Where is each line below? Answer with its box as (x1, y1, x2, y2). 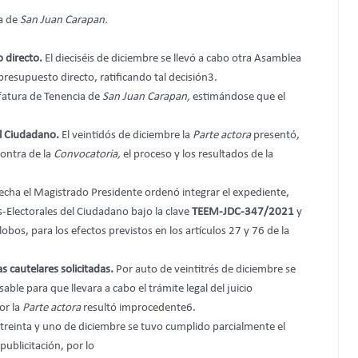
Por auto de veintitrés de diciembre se (115, 263, 296, 276)
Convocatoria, (53, 148, 123, 161)
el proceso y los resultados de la (122, 148, 273, 161)
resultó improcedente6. (82, 301, 196, 314)
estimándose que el (192, 90, 285, 103)
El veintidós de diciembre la (61, 129, 193, 141)
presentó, (253, 129, 300, 141)
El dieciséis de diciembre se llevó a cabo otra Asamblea (44, 52, 301, 65)
